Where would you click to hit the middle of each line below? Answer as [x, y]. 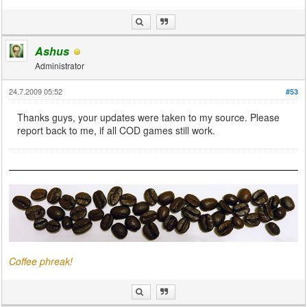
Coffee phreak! [41, 261]
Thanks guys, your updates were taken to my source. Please [149, 117]
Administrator [60, 65]
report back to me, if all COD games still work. [116, 130]
